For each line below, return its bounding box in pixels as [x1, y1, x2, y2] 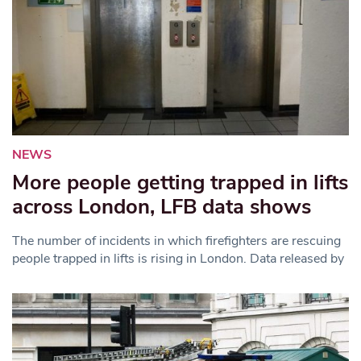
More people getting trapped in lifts [12, 168, 348, 197]
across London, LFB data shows [12, 192, 311, 221]
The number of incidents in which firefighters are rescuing [12, 231, 341, 250]
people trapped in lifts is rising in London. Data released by [12, 249, 344, 268]
